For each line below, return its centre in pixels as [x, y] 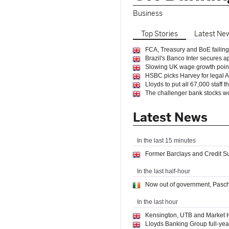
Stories [166, 34]
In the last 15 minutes [166, 141]
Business [148, 13]
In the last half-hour [164, 171]
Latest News [172, 118]
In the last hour [157, 202]
